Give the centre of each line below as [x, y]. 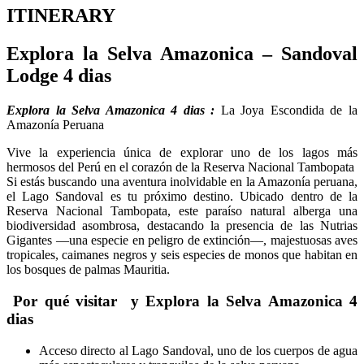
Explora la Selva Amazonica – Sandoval [182, 54]
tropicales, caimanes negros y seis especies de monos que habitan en [182, 255]
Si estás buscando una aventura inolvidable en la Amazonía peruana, [182, 182]
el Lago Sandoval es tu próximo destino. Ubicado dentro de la [182, 197]
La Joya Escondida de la [286, 110]
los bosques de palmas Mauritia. [88, 270]
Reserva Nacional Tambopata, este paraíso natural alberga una [182, 211]
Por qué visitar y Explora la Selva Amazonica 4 [182, 301]
